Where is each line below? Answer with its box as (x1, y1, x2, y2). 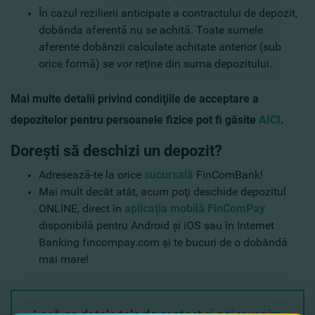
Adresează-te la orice (39, 167, 144, 181)
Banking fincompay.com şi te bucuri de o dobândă (39, 235, 288, 249)
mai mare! (39, 252, 89, 266)
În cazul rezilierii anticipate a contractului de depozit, (39, 6, 297, 20)
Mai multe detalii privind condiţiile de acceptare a (11, 91, 259, 105)
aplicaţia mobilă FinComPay (124, 201, 265, 215)
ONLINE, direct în (39, 201, 124, 215)
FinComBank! (196, 167, 263, 181)
